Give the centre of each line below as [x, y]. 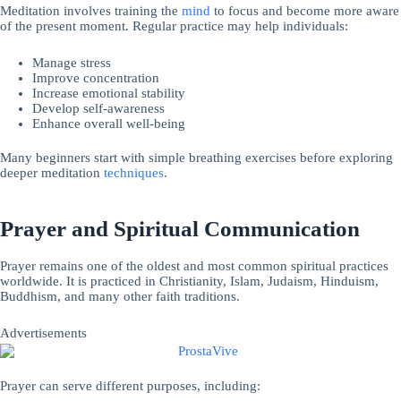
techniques [134, 173]
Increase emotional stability [109, 93]
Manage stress [72, 62]
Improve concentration [96, 77]
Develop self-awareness [99, 108]
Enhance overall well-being [109, 123]
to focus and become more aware [305, 11]
